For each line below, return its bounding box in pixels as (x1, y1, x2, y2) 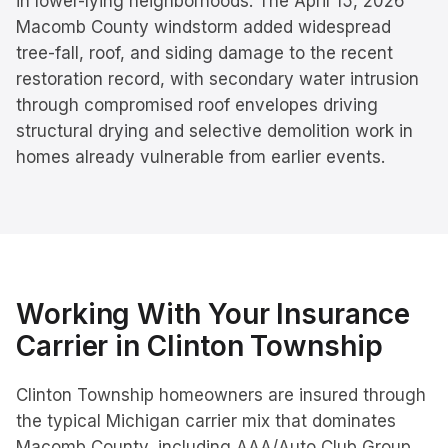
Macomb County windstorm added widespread (16, 17, 391, 37)
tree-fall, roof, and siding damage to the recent (16, 43, 393, 63)
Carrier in (16, 329, 148, 363)
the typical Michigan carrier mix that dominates (16, 411, 396, 431)
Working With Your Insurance (16, 297, 410, 331)
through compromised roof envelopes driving (16, 95, 378, 115)
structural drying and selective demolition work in (16, 121, 413, 141)
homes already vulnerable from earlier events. (16, 147, 385, 167)
